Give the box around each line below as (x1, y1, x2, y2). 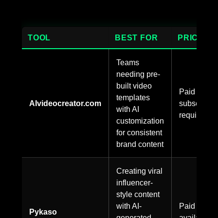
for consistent (116, 127, 162, 137)
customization (116, 116, 164, 125)
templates (116, 92, 150, 102)
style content (116, 189, 160, 199)
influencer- (116, 178, 153, 187)
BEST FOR (115, 33, 158, 42)
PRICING (178, 33, 213, 42)
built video (116, 81, 152, 90)
